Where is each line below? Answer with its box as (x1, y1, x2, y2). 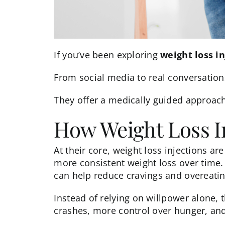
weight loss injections (113, 144, 207, 156)
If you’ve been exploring (54, 48, 161, 61)
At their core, (54, 144, 113, 156)
